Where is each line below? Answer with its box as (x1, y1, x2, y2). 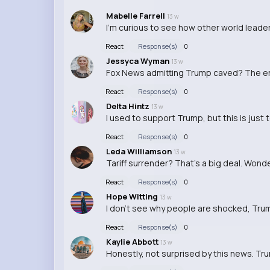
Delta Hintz (105, 100, 151, 111)
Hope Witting (105, 190, 160, 202)
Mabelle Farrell (105, 10, 167, 21)
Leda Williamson (105, 145, 174, 157)
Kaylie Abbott (105, 236, 160, 247)
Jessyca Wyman (105, 55, 171, 66)
